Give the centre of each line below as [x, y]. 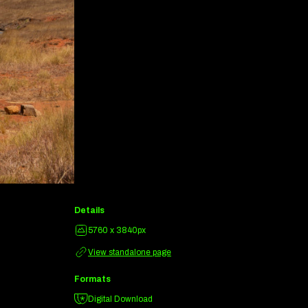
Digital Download [120, 299]
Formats [92, 279]
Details [89, 211]
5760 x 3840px [117, 231]
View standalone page [130, 253]
